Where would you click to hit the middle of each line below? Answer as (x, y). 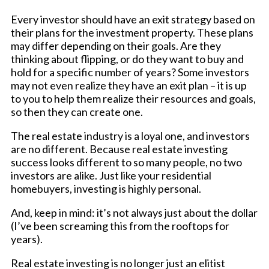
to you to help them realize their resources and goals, (133, 98)
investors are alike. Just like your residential (111, 175)
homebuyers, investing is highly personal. (106, 188)
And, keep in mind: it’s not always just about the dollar (134, 212)
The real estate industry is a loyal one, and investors (130, 135)
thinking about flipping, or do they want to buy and (127, 59)
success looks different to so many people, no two (126, 162)
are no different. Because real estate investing (119, 149)
